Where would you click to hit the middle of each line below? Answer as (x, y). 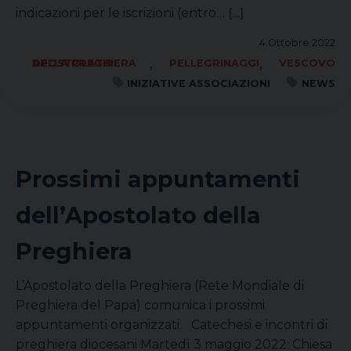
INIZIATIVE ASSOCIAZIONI (199, 83)
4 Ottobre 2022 (297, 43)
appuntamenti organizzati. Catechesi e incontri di (172, 325)
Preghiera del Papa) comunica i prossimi (140, 305)
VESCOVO (307, 63)
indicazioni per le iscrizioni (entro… (122, 13)
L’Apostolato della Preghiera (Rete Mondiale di (160, 286)
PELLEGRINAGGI (215, 63)
